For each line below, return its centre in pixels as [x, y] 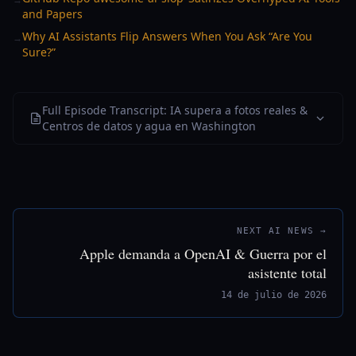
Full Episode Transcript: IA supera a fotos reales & [175, 110]
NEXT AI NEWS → [281, 231]
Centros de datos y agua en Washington [149, 126]
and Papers [52, 14]
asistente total [287, 273]
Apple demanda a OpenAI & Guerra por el [203, 253]
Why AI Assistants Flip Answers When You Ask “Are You [167, 36]
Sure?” [39, 52]
